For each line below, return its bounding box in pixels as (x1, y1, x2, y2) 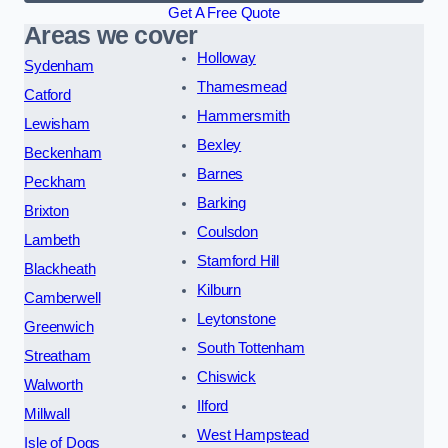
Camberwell (24, 290, 101, 307)
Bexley (197, 137, 242, 154)
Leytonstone (197, 311, 276, 328)
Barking (197, 195, 247, 212)
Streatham (24, 348, 91, 365)
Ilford (197, 398, 229, 415)
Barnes (197, 166, 244, 183)
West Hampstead (197, 427, 310, 444)
